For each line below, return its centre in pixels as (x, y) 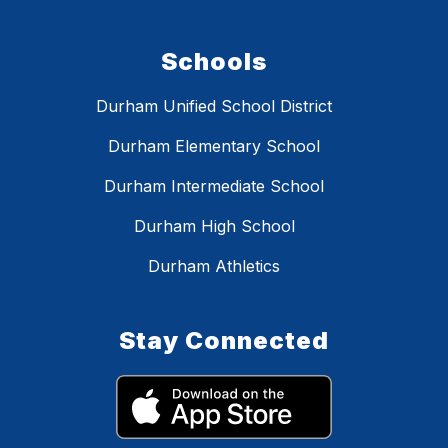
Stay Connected (224, 341)
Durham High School (214, 226)
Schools (214, 62)
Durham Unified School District (214, 106)
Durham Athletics (214, 266)
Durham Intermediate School (214, 186)
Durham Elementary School (214, 146)
